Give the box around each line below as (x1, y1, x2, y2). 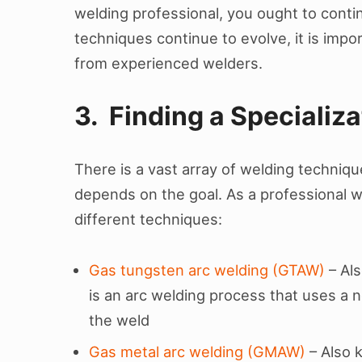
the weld (89, 310, 150, 329)
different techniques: (74, 209, 222, 228)
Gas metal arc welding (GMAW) (89, 342, 306, 360)
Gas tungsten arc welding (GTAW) (89, 260, 326, 279)
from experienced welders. (74, 54, 263, 73)
